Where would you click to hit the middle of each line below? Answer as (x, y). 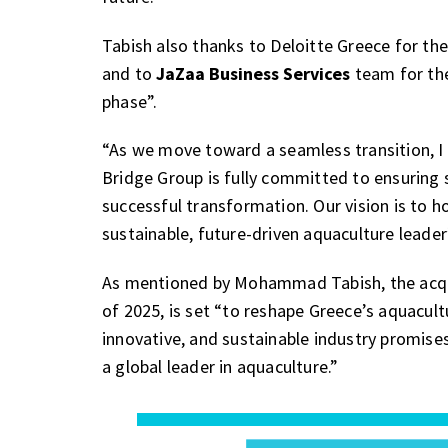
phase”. (130, 101)
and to (129, 73)
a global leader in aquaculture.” (220, 366)
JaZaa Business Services (253, 73)
